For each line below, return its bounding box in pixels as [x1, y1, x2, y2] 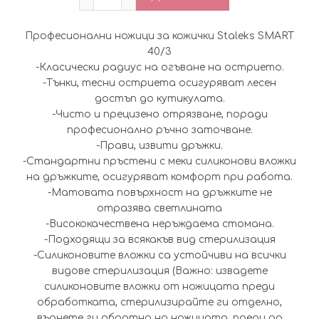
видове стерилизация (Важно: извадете [51, 266, 268, 277]
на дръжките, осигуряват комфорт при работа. [26, 172, 293, 183]
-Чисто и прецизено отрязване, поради [51, 109, 268, 120]
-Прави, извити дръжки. [96, 140, 223, 152]
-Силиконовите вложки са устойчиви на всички [33, 250, 286, 261]
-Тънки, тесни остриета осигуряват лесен [43, 78, 276, 89]
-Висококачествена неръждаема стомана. [45, 219, 274, 230]
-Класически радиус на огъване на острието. [35, 62, 284, 73]
